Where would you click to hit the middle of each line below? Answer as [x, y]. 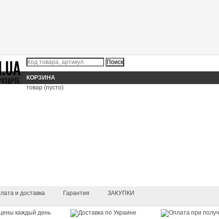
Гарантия [76, 193]
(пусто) [54, 88]
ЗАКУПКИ [121, 193]
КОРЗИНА [42, 78]
